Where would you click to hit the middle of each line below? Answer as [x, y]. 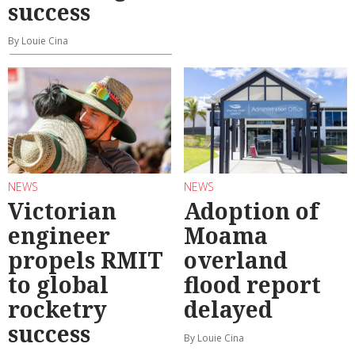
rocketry [57, 309]
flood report [252, 285]
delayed [228, 309]
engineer [59, 236]
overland [236, 260]
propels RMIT [86, 260]
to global [58, 285]
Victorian [62, 211]
